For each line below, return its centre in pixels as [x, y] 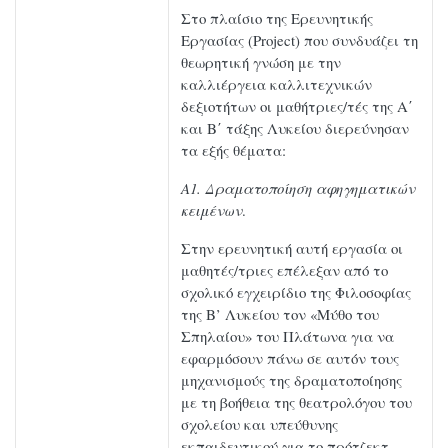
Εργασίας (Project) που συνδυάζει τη [299, 40]
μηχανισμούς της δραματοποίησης [291, 380]
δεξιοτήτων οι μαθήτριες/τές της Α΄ [297, 106]
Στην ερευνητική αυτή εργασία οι [292, 248]
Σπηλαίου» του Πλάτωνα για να [287, 336]
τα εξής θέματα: [233, 150]
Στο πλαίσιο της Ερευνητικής [277, 18]
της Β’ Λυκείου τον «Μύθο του [280, 314]
